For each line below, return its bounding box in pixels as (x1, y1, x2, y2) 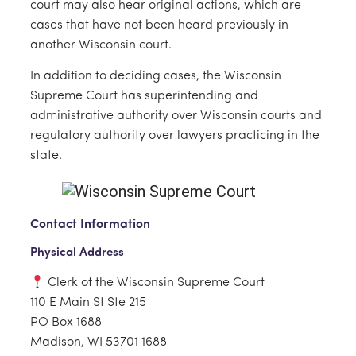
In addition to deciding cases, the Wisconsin (30, 69, 281, 83)
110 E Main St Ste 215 (30, 296, 146, 309)
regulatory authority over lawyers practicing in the (30, 129, 319, 142)
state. (30, 149, 62, 162)
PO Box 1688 (30, 315, 102, 329)
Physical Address (30, 246, 124, 259)
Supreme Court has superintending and (30, 89, 258, 103)
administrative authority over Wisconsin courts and (30, 109, 322, 122)
